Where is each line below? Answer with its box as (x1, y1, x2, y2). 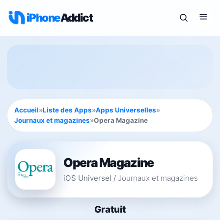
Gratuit (94, 204, 126, 215)
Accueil (14, 106, 39, 114)
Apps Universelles (96, 106, 156, 114)
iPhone (27, 11, 60, 24)
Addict (60, 11, 93, 24)
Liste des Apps (43, 106, 92, 114)
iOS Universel (63, 173, 111, 183)
